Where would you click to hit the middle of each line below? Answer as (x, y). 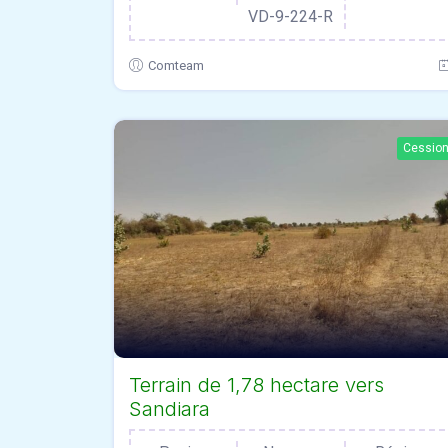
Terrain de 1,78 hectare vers (256, 384)
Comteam (176, 66)
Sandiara (169, 408)
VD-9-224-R (291, 17)
